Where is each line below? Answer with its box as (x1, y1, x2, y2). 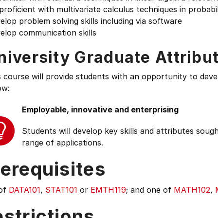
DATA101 (9, 185, 40, 195)
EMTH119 (91, 185, 126, 195)
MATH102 (174, 185, 210, 195)
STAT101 (45, 185, 77, 195)
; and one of (126, 185, 174, 195)
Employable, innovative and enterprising (22, 105, 179, 114)
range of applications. (22, 138, 103, 147)
